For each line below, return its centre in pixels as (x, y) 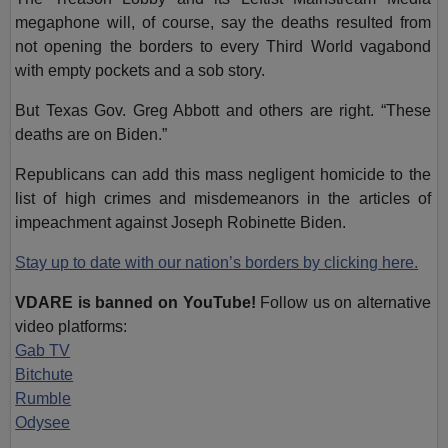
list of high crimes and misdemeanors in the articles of (223, 198)
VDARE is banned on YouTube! (138, 302)
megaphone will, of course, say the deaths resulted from (223, 22)
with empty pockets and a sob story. (140, 70)
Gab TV (43, 350)
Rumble (43, 398)
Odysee (43, 422)
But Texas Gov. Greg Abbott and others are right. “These (223, 110)
